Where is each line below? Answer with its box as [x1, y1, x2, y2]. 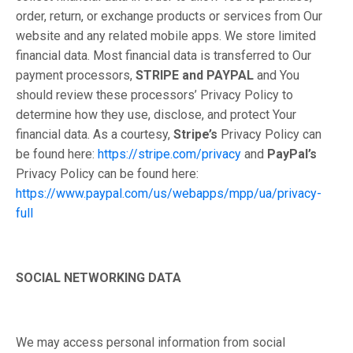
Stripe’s [173, 127, 221, 142]
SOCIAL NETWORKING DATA [16, 270, 181, 285]
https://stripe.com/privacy [98, 147, 241, 162]
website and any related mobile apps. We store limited [16, 28, 316, 43]
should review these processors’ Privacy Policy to [16, 87, 293, 102]
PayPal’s [267, 147, 317, 162]
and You [257, 68, 299, 83]
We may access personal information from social [16, 335, 285, 350]
